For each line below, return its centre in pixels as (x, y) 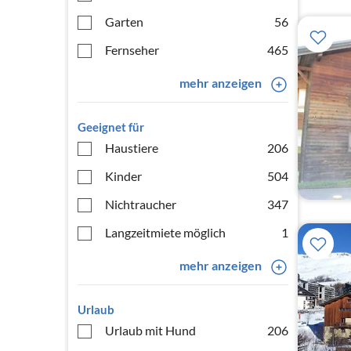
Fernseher (132, 50)
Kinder (123, 176)
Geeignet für (111, 127)
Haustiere (132, 148)
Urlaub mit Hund (150, 330)
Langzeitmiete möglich (165, 232)
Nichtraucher (141, 204)
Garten (124, 22)
